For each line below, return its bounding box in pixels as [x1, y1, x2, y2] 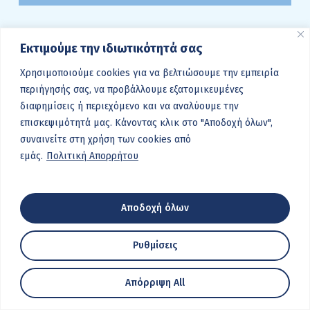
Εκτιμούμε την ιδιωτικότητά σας [20, 40, 202, 56]
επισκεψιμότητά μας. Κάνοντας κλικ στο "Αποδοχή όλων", [20, 116, 273, 129]
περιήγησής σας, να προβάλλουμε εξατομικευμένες [20, 83, 244, 95]
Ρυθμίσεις [133, 239, 177, 251]
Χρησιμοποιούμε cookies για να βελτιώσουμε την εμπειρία [20, 66, 279, 79]
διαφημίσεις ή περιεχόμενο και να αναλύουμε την [20, 100, 239, 112]
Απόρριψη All [125, 276, 185, 289]
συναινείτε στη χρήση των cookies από [20, 133, 191, 145]
